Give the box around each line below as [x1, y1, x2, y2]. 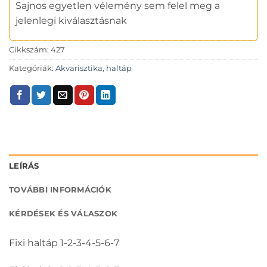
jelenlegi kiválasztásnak [15, 15, 127, 27]
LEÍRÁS [9, 162, 39, 171]
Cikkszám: [9, 45, 51, 55]
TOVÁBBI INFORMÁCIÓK [9, 185, 111, 195]
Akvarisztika [55, 64, 103, 73]
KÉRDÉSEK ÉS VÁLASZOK [9, 209, 118, 219]
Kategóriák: [9, 64, 55, 73]
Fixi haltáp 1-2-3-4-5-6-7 [9, 237, 119, 249]
